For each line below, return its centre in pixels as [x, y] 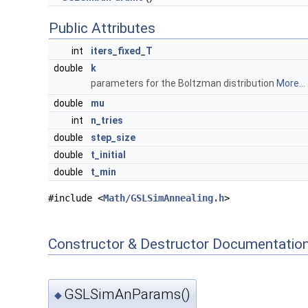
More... [291, 84]
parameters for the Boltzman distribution [184, 84]
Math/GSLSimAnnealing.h [164, 198]
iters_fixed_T [122, 51]
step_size [113, 138]
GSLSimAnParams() [127, 294]
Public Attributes [102, 29]
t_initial [108, 155]
